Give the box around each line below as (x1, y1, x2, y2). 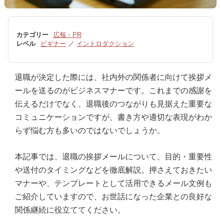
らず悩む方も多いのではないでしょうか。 (15, 126, 165, 135)
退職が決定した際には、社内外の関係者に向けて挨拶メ (15, 73, 212, 81)
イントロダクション (76, 39, 134, 47)
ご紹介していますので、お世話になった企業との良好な (15, 192, 212, 201)
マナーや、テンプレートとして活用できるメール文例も (15, 179, 212, 187)
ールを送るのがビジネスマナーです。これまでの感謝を (15, 86, 212, 95)
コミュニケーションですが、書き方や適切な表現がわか (15, 112, 212, 121)
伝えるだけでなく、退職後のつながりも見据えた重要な (15, 99, 212, 108)
